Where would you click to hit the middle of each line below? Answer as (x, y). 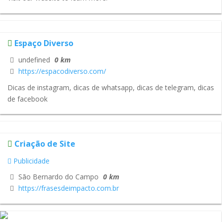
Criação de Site (45, 144)
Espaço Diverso (44, 43)
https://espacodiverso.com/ (62, 71)
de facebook (28, 99)
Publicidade (30, 161)
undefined (33, 59)
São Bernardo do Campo (57, 177)
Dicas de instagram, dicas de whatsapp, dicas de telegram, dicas (111, 87)
